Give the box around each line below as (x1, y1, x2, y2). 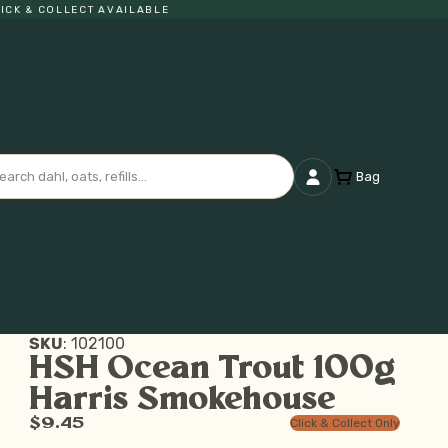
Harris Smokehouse (28, 384, 336, 415)
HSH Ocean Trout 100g (28, 353, 396, 384)
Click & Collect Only (290, 416, 400, 430)
